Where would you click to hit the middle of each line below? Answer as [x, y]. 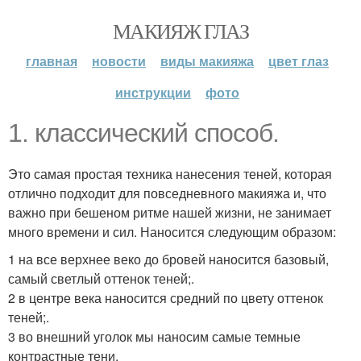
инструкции [153, 92]
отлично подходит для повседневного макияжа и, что [167, 193]
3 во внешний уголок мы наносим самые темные [154, 336]
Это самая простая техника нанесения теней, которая [170, 174]
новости [119, 61]
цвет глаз [299, 61]
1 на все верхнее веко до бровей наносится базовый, [168, 259]
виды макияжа [207, 61]
